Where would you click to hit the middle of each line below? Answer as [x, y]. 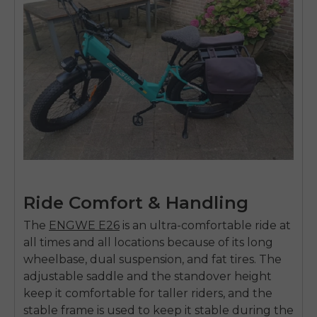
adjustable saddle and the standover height [148, 276]
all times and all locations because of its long [148, 242]
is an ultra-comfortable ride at [207, 225]
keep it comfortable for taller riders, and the [148, 293]
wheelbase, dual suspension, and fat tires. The [152, 259]
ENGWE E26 [84, 225]
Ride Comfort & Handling [136, 202]
